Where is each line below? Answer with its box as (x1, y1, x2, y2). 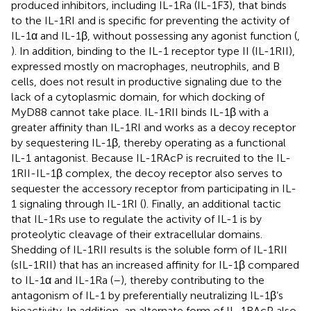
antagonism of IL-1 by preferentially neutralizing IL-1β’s (11, 288, 283, 302)
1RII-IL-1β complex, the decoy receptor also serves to (11, 166, 283, 180)
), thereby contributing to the (121, 273, 264, 287)
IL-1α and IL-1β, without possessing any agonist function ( (11, 28, 297, 42)
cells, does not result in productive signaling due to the (11, 74, 282, 88)
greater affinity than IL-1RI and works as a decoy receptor (11, 120, 296, 134)
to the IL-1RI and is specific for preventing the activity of (11, 13, 289, 27)
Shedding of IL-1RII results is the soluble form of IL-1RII (11, 242, 287, 256)
